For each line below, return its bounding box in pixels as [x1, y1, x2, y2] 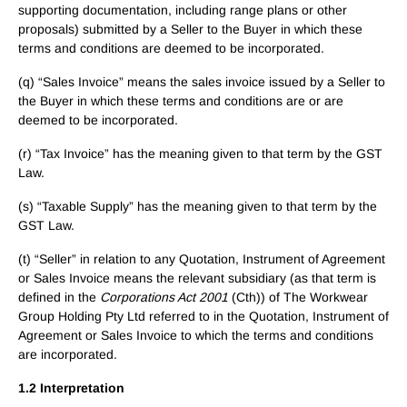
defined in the [18, 290, 100, 304]
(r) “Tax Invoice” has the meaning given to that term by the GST [18, 146, 382, 161]
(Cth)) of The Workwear [228, 290, 368, 304]
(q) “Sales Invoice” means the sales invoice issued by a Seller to [18, 74, 385, 89]
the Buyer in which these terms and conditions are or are [18, 94, 343, 108]
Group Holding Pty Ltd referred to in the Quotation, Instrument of [18, 309, 389, 323]
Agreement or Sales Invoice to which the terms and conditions [18, 328, 373, 342]
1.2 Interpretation [18, 381, 124, 395]
